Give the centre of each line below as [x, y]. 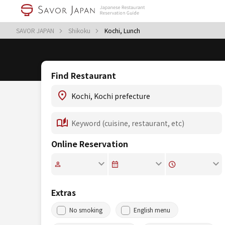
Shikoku [80, 30]
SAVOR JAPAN [36, 30]
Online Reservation [90, 144]
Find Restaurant [84, 75]
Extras [64, 192]
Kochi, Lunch [122, 30]
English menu [152, 210]
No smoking [86, 210]
